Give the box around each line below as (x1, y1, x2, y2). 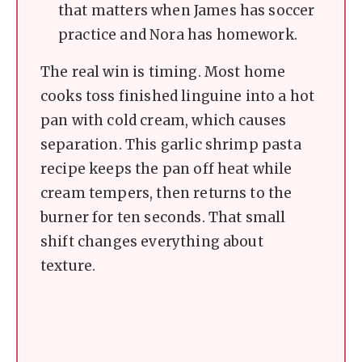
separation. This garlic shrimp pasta (40, 136, 301, 154)
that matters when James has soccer (58, 2, 315, 20)
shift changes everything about (40, 233, 263, 251)
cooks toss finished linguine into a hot (40, 87, 315, 106)
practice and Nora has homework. (58, 26, 297, 44)
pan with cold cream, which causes (40, 112, 287, 130)
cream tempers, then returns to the (40, 184, 293, 203)
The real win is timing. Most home (40, 63, 286, 82)
